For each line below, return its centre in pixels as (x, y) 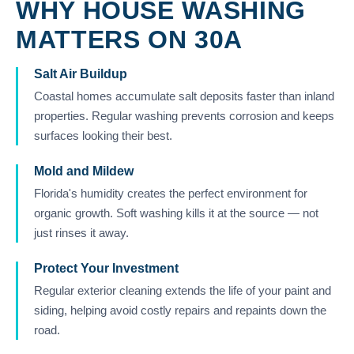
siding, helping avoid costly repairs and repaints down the (180, 310)
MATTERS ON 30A (129, 40)
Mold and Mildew (84, 171)
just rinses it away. (81, 233)
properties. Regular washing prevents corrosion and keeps (184, 116)
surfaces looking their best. (103, 136)
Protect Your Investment (106, 268)
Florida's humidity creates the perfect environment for (171, 193)
